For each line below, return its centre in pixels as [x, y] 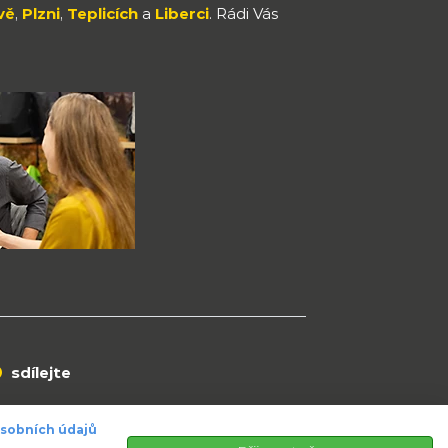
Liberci [182, 13]
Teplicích [103, 13]
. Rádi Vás [244, 13]
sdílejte [39, 373]
